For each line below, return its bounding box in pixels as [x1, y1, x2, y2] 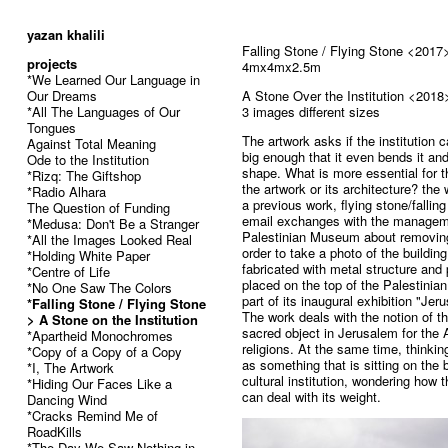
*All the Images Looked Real [27, 230, 192, 249]
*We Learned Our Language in [27, 70, 200, 89]
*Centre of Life [27, 262, 110, 281]
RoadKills [27, 422, 82, 441]
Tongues [27, 118, 76, 137]
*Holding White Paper [27, 246, 150, 265]
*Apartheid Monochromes [27, 326, 173, 345]
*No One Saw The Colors [27, 278, 172, 297]
